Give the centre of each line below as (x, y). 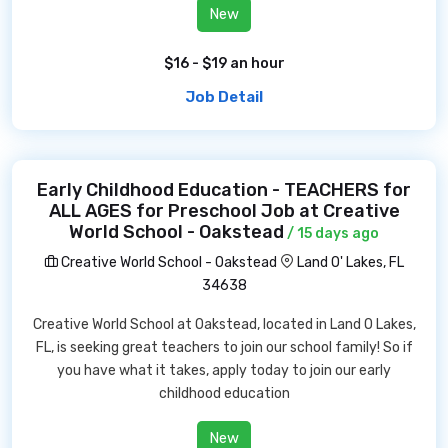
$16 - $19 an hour (224, 63)
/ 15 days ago (331, 233)
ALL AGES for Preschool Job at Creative (224, 211)
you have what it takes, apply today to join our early (224, 370)
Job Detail (224, 97)
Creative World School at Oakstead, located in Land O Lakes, (224, 324)
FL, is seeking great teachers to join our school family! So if (224, 347)
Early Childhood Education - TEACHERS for (224, 190)
